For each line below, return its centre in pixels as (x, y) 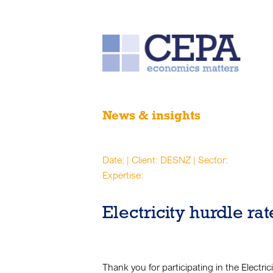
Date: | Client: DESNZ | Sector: (165, 160)
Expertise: (123, 175)
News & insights (151, 115)
